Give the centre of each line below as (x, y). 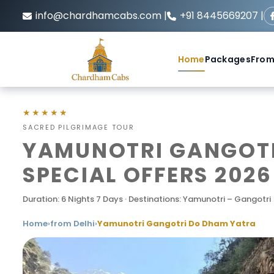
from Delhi (72, 224)
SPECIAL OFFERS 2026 (147, 175)
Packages (228, 59)
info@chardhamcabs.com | (101, 16)
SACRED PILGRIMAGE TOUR (79, 127)
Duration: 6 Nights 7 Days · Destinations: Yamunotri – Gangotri (147, 199)
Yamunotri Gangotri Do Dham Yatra (176, 224)
